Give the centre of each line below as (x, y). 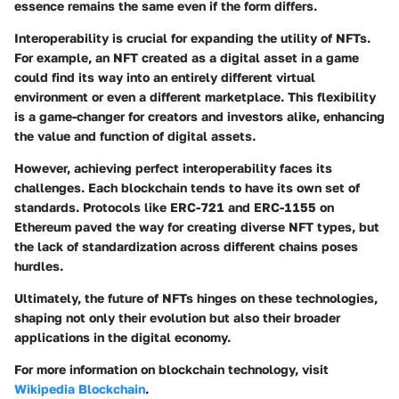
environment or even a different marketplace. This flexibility (195, 97)
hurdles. (39, 266)
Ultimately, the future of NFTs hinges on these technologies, (196, 298)
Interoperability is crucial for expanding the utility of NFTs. (192, 38)
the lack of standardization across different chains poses (186, 247)
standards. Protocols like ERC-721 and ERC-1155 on (174, 208)
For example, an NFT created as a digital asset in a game (187, 58)
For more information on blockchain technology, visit (171, 370)
